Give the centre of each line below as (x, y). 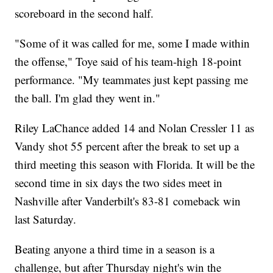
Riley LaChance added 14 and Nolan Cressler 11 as (135, 128)
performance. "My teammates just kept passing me (132, 80)
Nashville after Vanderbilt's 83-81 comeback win (128, 201)
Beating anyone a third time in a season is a (115, 249)
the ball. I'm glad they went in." (88, 98)
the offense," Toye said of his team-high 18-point (128, 62)
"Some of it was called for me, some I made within (133, 43)
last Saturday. (46, 219)
